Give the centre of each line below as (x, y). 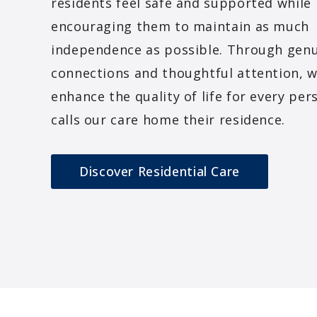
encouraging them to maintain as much (180, 27)
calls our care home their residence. (168, 120)
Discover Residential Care (160, 172)
